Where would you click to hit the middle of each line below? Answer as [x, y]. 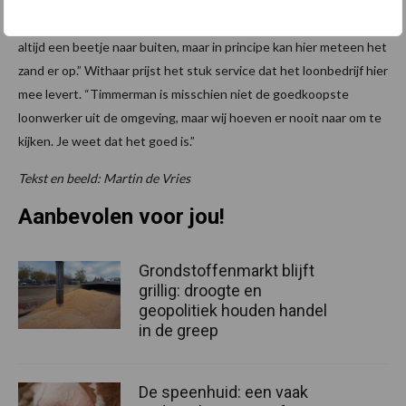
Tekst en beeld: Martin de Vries [104, 178]
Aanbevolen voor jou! [121, 216]
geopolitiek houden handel [233, 310]
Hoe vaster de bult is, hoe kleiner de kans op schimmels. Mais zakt [202, 23]
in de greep [179, 330]
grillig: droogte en [200, 290]
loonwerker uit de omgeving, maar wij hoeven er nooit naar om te [200, 117]
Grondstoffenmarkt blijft [227, 270]
